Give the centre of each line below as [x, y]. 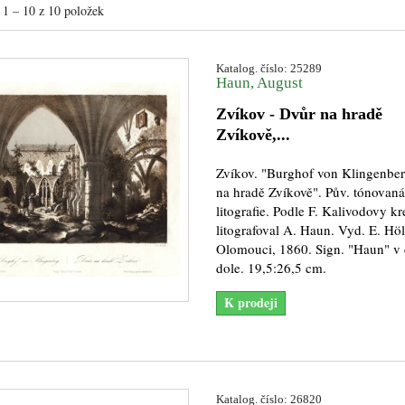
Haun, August [259, 83]
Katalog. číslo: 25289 [268, 68]
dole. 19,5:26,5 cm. [271, 268]
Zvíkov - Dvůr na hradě [299, 114]
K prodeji [250, 302]
